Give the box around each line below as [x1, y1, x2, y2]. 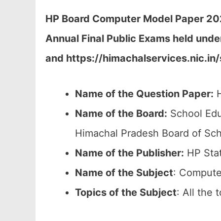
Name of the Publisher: [75, 147, 184, 159]
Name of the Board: [75, 108, 167, 119]
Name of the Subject [75, 167, 173, 179]
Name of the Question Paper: [75, 88, 214, 100]
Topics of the [75, 186, 140, 198]
